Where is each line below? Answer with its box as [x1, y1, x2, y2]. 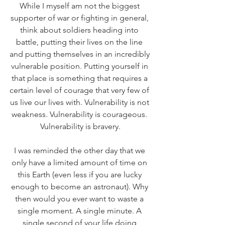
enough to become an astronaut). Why [11, 182, 150, 192]
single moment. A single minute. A [17, 206, 144, 216]
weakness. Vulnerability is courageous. [12, 109, 149, 120]
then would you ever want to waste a [15, 194, 146, 204]
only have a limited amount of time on [12, 158, 149, 168]
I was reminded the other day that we [14, 146, 147, 156]
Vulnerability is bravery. [40, 122, 121, 132]
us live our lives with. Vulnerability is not [10, 97, 151, 107]
